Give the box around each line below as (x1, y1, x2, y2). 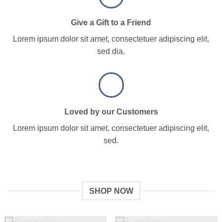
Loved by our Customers (64, 107, 158, 116)
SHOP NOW (89, 186, 133, 195)
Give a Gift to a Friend (71, 18, 151, 27)
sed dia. (97, 47, 125, 55)
